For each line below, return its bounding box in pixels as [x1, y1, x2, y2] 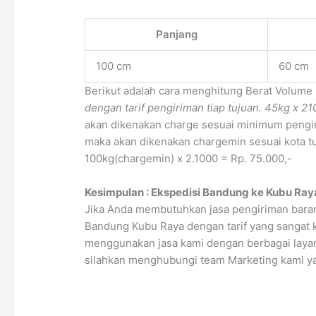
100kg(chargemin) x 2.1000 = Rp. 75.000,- [85, 152, 293, 165]
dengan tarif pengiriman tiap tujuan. [85, 101, 262, 114]
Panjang [155, 28, 197, 41]
